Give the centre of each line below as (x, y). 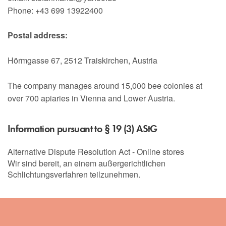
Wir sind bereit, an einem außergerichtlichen (87, 163)
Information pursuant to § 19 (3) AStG (82, 128)
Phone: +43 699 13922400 (55, 10)
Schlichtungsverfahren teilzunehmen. (74, 174)
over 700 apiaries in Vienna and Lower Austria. (92, 98)
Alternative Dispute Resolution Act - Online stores (96, 151)
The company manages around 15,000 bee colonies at (105, 85)
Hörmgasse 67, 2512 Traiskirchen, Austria (83, 61)
